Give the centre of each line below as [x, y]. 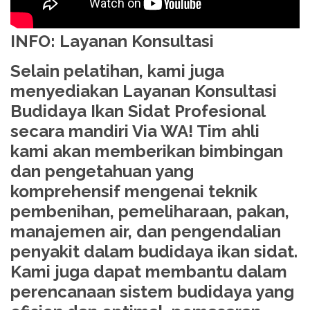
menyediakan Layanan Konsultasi [144, 91]
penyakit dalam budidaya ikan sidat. [154, 252]
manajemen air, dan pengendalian [146, 232]
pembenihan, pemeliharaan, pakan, [150, 212]
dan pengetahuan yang [102, 172]
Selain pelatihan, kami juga [117, 71]
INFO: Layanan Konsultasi [112, 41]
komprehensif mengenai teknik [134, 192]
